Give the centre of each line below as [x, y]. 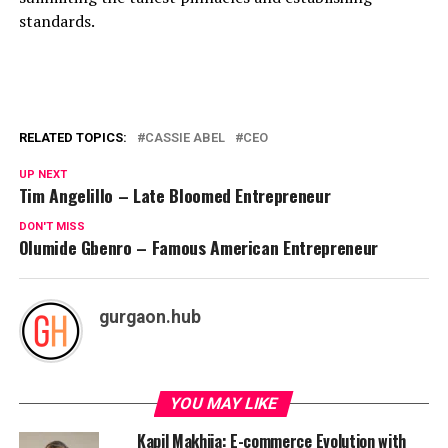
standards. [56, 21]
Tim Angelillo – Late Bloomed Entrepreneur [174, 195]
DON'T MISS [51, 226]
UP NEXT [42, 174]
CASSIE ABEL [184, 137]
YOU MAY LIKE [224, 403]
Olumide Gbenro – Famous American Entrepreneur [198, 247]
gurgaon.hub [149, 317]
